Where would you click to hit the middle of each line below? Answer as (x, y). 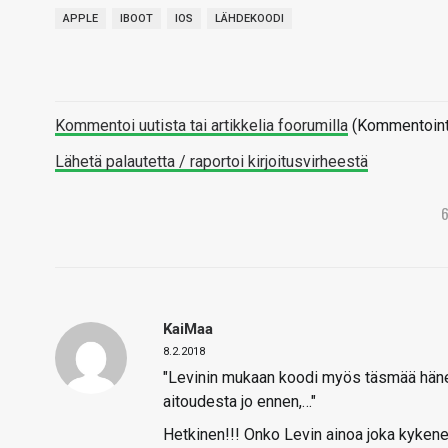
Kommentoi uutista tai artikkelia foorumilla (201, 125)
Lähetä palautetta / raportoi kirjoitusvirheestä (211, 161)
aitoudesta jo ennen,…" (239, 401)
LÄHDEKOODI (249, 18)
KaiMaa (188, 329)
